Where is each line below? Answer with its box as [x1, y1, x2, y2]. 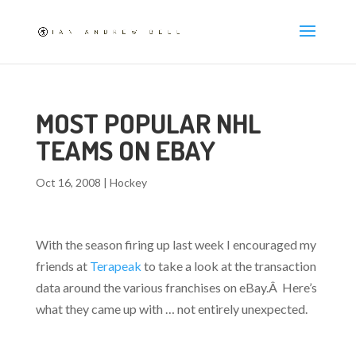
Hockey [109, 176, 147, 189]
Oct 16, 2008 [35, 176, 101, 189]
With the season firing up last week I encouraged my [35, 237, 316, 252]
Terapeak [89, 258, 141, 273]
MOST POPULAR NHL [35, 106, 261, 140]
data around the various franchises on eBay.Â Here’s [35, 280, 317, 295]
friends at [35, 258, 90, 273]
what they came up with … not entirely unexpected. [35, 301, 308, 316]
